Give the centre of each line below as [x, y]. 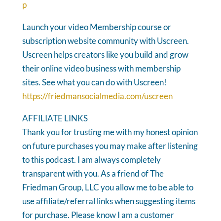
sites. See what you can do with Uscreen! [94, 82]
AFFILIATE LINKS [55, 118]
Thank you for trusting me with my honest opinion [110, 132]
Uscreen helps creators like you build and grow [105, 54]
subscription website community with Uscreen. [105, 40]
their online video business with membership [101, 68]
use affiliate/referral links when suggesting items [109, 201]
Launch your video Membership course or [96, 27]
